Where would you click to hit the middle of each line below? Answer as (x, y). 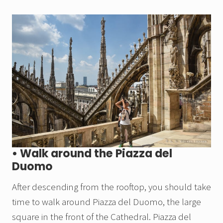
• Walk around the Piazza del (92, 154)
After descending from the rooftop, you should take (111, 187)
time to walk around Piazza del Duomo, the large (107, 202)
